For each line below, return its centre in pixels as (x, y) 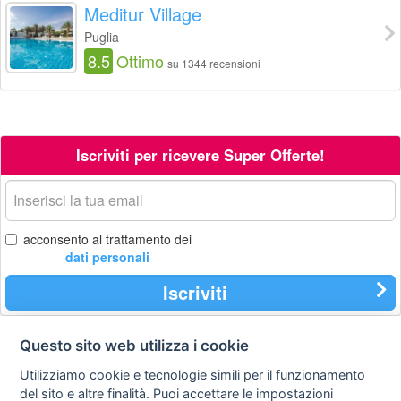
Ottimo (141, 61)
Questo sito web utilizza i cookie (135, 345)
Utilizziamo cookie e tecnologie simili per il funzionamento (193, 374)
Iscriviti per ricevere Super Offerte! (200, 154)
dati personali (107, 256)
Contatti (67, 366)
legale (334, 381)
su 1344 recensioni (214, 64)
